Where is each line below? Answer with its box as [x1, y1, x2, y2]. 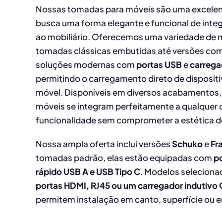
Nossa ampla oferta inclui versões [36, 138, 172, 149]
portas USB [136, 59, 182, 70]
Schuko [172, 138, 203, 149]
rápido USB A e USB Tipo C [36, 166, 140, 177]
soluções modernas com [36, 59, 136, 70]
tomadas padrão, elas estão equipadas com [36, 152, 214, 163]
